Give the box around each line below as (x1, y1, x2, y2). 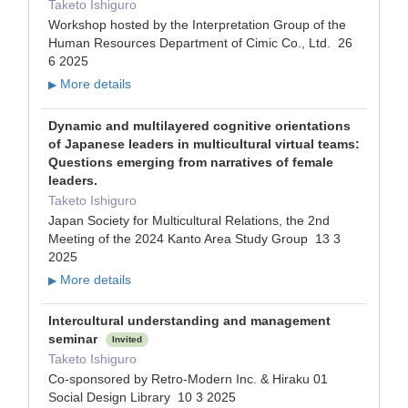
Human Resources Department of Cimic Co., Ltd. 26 (48, 36, 352, 51)
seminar (48, 331, 101, 346)
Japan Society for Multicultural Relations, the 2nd (48, 212, 330, 228)
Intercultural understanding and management (48, 312, 331, 328)
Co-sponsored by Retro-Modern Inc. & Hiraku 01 (48, 371, 328, 386)
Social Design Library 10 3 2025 (48, 389, 240, 404)
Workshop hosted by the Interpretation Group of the (48, 17, 346, 33)
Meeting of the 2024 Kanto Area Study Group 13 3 (48, 230, 341, 246)
